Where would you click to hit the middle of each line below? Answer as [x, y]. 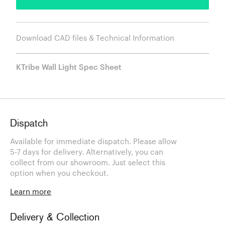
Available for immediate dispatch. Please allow [93, 141]
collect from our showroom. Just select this [88, 162]
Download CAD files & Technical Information [95, 37]
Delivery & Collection [55, 218]
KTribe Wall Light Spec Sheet [69, 67]
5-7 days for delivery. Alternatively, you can [87, 152]
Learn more [31, 192]
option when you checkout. [59, 173]
